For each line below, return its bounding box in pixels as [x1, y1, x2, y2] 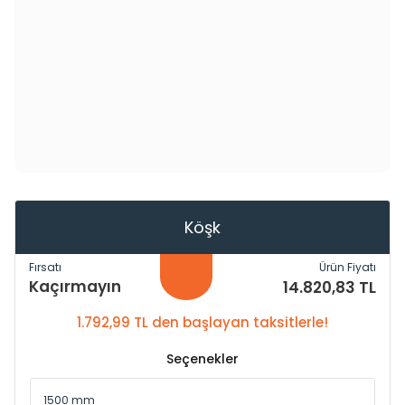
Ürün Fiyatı [319, 259, 376, 275]
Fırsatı [29, 259, 61, 275]
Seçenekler [166, 350, 239, 368]
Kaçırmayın [29, 276, 121, 297]
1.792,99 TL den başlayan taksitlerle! [77, 313, 328, 332]
